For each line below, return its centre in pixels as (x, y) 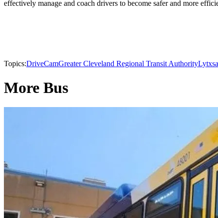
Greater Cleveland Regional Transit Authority (128, 64)
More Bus (36, 87)
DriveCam (42, 64)
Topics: (15, 64)
